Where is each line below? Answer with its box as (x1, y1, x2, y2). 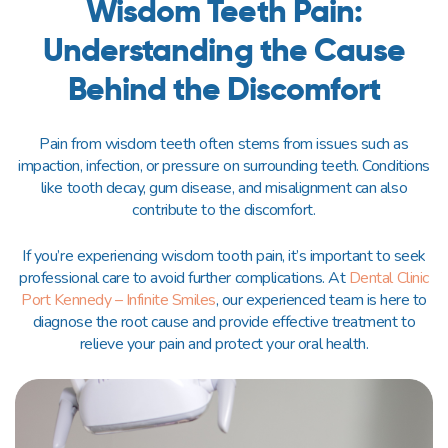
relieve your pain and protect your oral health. (79, 333, 369, 355)
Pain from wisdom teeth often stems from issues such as (39, 133, 409, 155)
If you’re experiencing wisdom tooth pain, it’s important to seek (22, 245, 426, 267)
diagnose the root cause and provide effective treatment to (32, 311, 416, 333)
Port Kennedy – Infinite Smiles (21, 289, 216, 311)
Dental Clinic (348, 267, 429, 289)
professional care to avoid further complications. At (19, 267, 349, 289)
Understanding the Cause (43, 30, 405, 70)
